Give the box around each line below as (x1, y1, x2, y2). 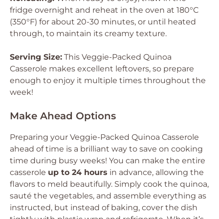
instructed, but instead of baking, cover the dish (10, 203, 197, 212)
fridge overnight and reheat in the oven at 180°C (10, 5, 198, 15)
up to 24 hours (48, 168, 108, 177)
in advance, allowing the (108, 168, 204, 177)
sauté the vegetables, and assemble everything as (10, 191, 206, 200)
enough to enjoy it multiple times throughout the (10, 76, 206, 85)
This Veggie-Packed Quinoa (62, 52, 172, 62)
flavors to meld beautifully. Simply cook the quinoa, (10, 179, 209, 189)
